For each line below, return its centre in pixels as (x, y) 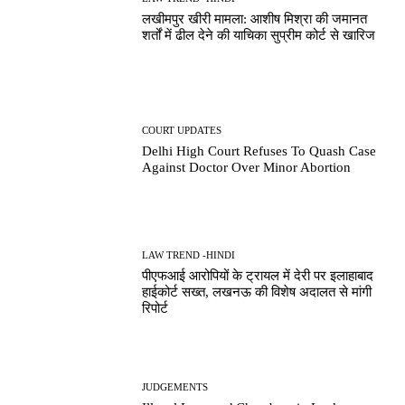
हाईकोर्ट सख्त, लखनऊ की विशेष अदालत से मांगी (257, 292)
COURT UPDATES (182, 131)
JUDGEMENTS (175, 386)
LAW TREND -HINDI (189, 254)
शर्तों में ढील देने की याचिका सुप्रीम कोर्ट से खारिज (259, 35)
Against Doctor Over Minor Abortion (247, 168)
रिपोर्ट (155, 308)
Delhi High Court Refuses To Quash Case (259, 151)
